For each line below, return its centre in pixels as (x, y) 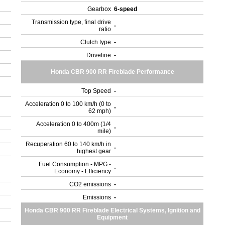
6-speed (127, 9)
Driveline (99, 55)
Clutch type (96, 42)
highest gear (94, 151)
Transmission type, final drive (72, 22)
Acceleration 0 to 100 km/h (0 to (68, 104)
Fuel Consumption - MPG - (75, 164)
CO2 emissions (90, 184)
